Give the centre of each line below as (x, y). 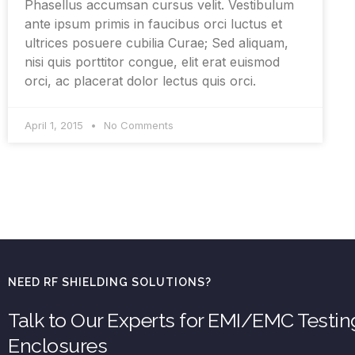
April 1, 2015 (55, 126)
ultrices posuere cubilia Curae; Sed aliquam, (157, 43)
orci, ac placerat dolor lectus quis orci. (140, 81)
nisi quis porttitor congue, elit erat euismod (152, 62)
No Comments (137, 126)
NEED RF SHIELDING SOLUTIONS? (110, 282)
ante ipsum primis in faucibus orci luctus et (153, 24)
